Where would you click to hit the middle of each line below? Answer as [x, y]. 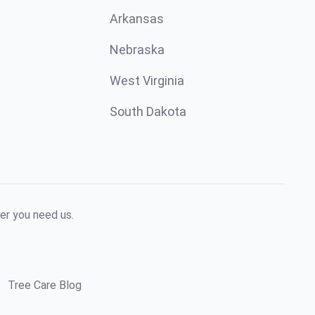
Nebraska [137, 50]
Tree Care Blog [44, 285]
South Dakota [148, 111]
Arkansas [137, 19]
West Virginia [147, 81]
